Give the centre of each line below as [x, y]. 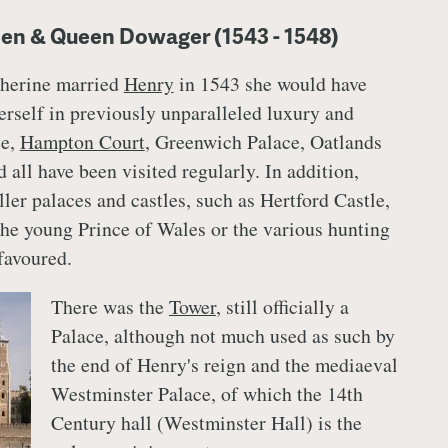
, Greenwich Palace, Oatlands [263, 142]
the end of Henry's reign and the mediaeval [224, 364]
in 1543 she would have [270, 84]
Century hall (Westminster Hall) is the [206, 422]
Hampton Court [82, 142]
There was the [109, 306]
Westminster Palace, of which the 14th [206, 393]
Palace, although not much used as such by [222, 335]
